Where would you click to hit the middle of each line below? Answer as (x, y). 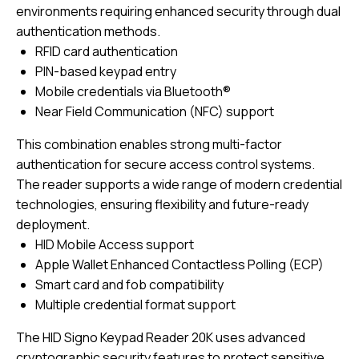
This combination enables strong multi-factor (149, 145)
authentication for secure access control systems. (165, 165)
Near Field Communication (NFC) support (155, 112)
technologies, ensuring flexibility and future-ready (162, 205)
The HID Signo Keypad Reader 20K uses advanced (161, 338)
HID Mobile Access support (115, 245)
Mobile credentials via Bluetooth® (133, 92)
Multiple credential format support (135, 305)
